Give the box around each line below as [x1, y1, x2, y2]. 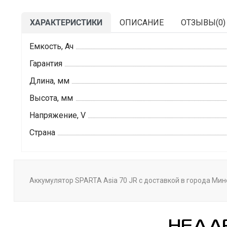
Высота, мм [29, 93, 73, 103]
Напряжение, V [29, 110, 86, 121]
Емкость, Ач [29, 42, 73, 52]
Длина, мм [29, 76, 69, 86]
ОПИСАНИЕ [120, 18, 164, 28]
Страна [29, 128, 55, 138]
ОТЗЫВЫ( [181, 18, 218, 28]
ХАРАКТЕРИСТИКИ [30, 18, 102, 28]
